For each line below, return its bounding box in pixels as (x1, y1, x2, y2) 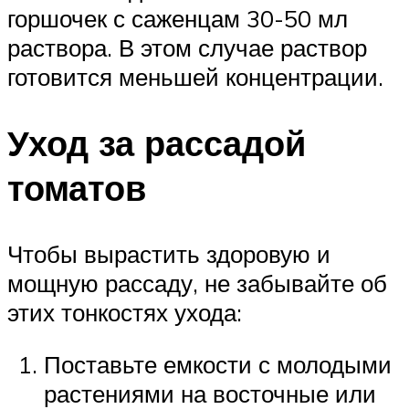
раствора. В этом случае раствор (7, 32, 367, 62)
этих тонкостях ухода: (7, 297, 242, 327)
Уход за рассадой (7, 120, 306, 165)
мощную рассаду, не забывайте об (7, 267, 387, 298)
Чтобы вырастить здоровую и (7, 238, 330, 268)
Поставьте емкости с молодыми (44, 350, 392, 380)
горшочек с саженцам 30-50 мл (7, 3, 348, 33)
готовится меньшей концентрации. (7, 61, 383, 91)
